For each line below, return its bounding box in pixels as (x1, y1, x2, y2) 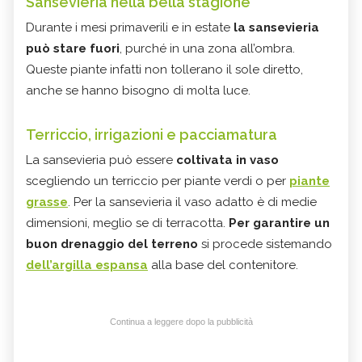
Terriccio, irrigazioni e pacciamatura (26, 126, 277, 144)
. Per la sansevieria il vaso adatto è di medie (68, 195, 317, 210)
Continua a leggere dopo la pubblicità (109, 317, 253, 327)
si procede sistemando (201, 237, 332, 252)
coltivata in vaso (176, 153, 279, 168)
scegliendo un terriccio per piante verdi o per (26, 174, 289, 189)
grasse (26, 195, 68, 210)
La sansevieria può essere (26, 153, 176, 168)
